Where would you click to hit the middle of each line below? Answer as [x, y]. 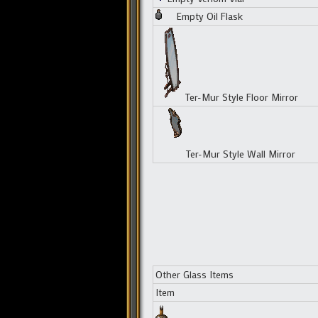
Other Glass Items [194, 274]
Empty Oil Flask [209, 16]
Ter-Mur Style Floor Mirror [241, 97]
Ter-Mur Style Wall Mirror [240, 153]
